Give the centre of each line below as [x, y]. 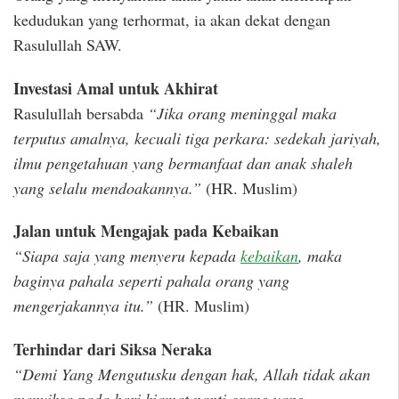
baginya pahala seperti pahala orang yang [151, 281]
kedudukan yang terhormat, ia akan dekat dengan [172, 19]
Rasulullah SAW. [68, 44]
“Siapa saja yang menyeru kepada [127, 256]
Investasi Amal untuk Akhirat [116, 88]
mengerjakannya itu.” [83, 306]
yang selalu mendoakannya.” [107, 187]
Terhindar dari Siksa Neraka [113, 350]
